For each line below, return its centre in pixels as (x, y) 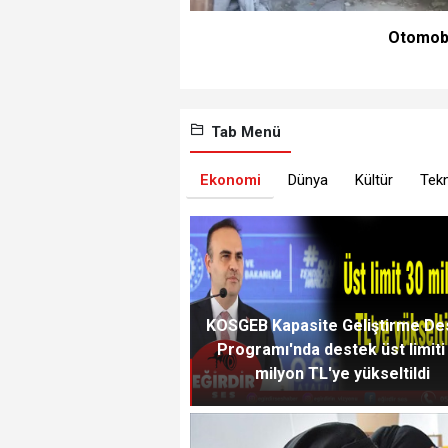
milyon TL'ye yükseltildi (342, 374)
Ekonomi (230, 179)
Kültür (373, 179)
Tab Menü (243, 132)
